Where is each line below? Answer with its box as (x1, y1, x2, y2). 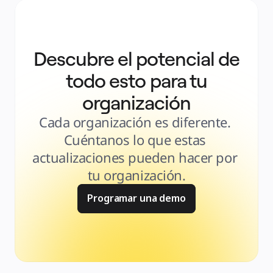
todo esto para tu (66, 68, 207, 93)
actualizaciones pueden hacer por (32, 148, 238, 166)
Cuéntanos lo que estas (63, 130, 206, 149)
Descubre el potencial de (33, 46, 240, 71)
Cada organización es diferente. (39, 113, 231, 131)
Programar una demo (87, 191, 186, 205)
